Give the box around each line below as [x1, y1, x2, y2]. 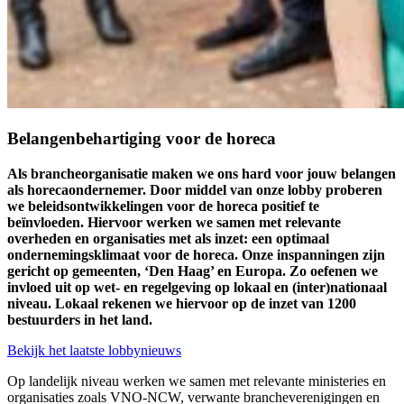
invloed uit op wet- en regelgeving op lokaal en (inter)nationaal [7, 279, 387, 295]
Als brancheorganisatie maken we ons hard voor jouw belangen [7, 165, 396, 181]
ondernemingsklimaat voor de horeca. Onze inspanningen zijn [7, 246, 385, 262]
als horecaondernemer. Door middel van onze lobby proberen [7, 181, 382, 197]
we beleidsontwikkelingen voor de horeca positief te [7, 197, 319, 214]
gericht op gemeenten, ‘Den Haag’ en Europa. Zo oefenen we [7, 262, 378, 279]
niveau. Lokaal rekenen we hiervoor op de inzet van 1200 [7, 295, 356, 311]
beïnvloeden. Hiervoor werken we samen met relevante [7, 214, 341, 230]
